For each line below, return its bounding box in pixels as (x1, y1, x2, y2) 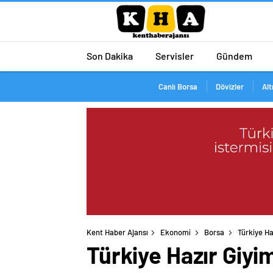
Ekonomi (160, 227, 191, 238)
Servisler (155, 49, 194, 62)
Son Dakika (87, 49, 133, 62)
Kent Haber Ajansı (87, 227, 148, 238)
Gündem (216, 49, 252, 62)
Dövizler (215, 82, 244, 91)
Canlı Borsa (158, 82, 197, 91)
